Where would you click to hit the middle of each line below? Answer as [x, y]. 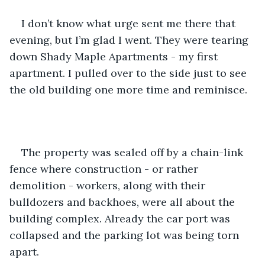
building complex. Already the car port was [121, 218]
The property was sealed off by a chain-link [134, 152]
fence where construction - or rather [105, 169]
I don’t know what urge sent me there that [130, 23]
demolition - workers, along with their [109, 185]
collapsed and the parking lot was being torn [126, 235]
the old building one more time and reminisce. [128, 89]
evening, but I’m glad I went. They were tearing [130, 40]
